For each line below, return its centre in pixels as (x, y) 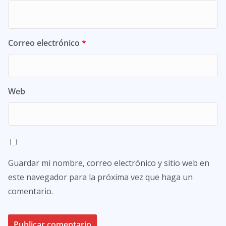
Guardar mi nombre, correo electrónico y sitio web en (109, 163)
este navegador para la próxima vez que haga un (100, 177)
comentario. (31, 191)
